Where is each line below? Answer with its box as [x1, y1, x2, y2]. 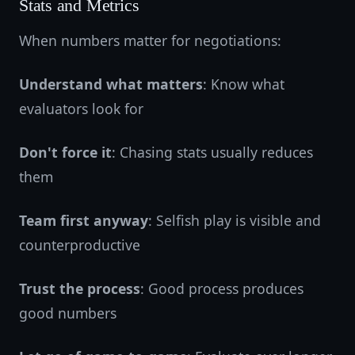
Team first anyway [19, 211, 148, 230]
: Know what [203, 74, 284, 94]
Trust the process [19, 279, 140, 298]
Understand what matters [19, 74, 203, 94]
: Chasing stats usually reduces [112, 143, 313, 162]
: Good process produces [140, 279, 303, 298]
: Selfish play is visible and [148, 211, 321, 230]
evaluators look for [19, 99, 143, 118]
